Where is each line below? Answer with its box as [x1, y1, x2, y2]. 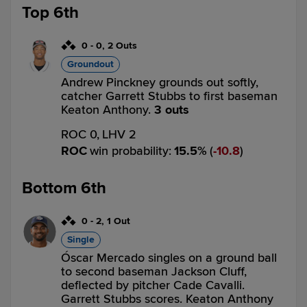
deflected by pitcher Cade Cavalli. [61, 278, 245, 293]
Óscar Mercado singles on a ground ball [61, 250, 277, 265]
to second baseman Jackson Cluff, [61, 264, 247, 279]
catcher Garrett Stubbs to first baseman [61, 88, 278, 103]
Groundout [67, 58, 114, 70]
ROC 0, [61, 127, 99, 142]
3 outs [154, 102, 189, 117]
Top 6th [22, 3, 79, 23]
